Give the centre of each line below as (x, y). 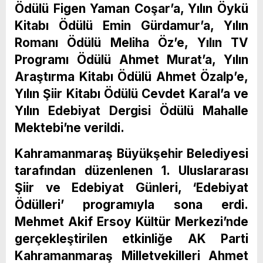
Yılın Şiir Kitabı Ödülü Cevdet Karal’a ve (131, 93)
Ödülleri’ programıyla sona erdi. (131, 204)
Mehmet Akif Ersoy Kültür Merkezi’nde (131, 221)
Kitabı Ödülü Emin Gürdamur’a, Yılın (131, 25)
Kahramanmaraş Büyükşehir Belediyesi (131, 153)
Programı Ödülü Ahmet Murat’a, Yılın (131, 59)
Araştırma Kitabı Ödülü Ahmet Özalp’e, (131, 76)
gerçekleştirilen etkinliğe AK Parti (131, 238)
